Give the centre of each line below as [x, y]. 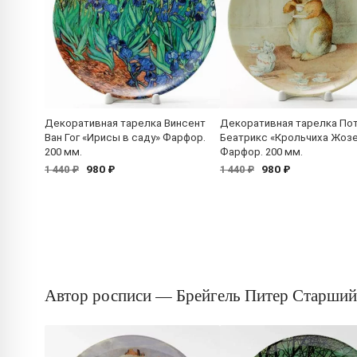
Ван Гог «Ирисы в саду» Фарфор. [125, 138]
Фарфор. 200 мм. [261, 152]
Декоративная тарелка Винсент [125, 124]
